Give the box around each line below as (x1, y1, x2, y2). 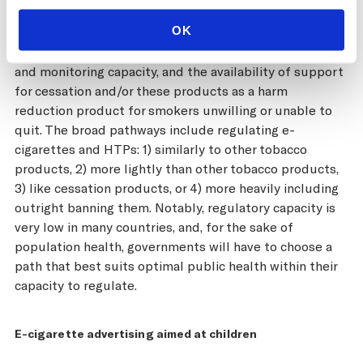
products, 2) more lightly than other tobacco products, (15, 160, 339, 176)
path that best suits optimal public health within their (15, 257, 337, 273)
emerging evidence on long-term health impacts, (15, 23, 303, 40)
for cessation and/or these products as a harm (15, 82, 288, 98)
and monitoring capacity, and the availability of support (15, 62, 344, 79)
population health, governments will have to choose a (15, 237, 332, 254)
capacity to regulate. (15, 276, 137, 293)
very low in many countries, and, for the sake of (15, 218, 293, 234)
